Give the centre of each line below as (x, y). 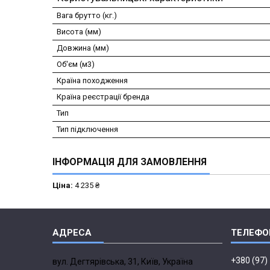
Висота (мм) (79, 32)
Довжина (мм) (83, 48)
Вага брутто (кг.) (87, 16)
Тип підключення (87, 130)
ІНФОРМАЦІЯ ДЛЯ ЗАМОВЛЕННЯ (130, 162)
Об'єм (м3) (76, 64)
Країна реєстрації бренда (103, 97)
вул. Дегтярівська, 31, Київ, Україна (123, 262)
